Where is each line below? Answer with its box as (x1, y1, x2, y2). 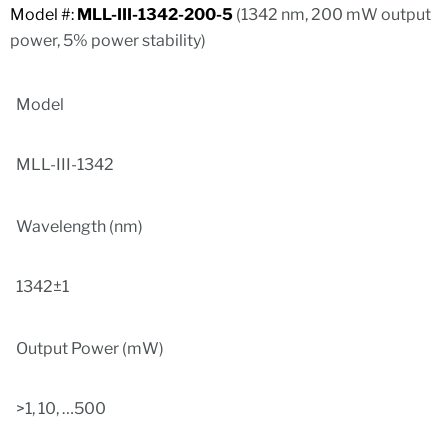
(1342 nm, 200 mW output (233, 5, 431, 24)
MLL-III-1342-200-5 (77, 5, 233, 24)
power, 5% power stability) (10, 31, 206, 50)
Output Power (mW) (16, 339, 164, 358)
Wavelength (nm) (16, 217, 143, 236)
